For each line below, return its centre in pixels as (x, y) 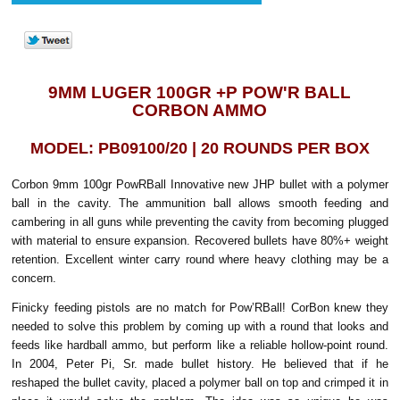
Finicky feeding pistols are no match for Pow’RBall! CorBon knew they (200, 307)
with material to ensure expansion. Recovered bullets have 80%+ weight (200, 240)
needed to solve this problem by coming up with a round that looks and (200, 326)
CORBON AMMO (200, 110)
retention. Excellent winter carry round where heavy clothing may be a (200, 259)
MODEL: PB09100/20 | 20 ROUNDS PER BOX (200, 148)
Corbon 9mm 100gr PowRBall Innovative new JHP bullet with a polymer (200, 184)
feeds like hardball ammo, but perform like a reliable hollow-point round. (200, 345)
